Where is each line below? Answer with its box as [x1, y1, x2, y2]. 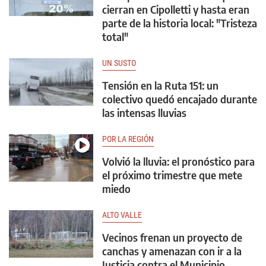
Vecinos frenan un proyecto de [102, 230, 242, 244]
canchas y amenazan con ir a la [102, 244, 242, 258]
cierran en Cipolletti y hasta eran [102, 2, 249, 16]
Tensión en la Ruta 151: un [102, 78, 218, 92]
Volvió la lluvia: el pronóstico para [102, 154, 255, 168]
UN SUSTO [102, 58, 136, 68]
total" [102, 30, 128, 43]
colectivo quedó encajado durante [102, 92, 257, 106]
